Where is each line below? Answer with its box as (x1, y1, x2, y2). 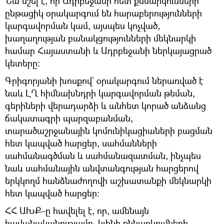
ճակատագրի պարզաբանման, (5, 111, 133, 124)
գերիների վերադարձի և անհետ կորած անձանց (5, 99, 206, 111)
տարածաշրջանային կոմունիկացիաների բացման (5, 124, 212, 136)
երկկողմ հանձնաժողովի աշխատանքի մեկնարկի (5, 174, 211, 186)
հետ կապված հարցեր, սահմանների (5, 136, 157, 149)
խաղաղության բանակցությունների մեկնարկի (5, 31, 196, 44)
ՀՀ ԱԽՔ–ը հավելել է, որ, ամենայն (5, 204, 149, 216)
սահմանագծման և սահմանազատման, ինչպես (5, 149, 201, 161)
